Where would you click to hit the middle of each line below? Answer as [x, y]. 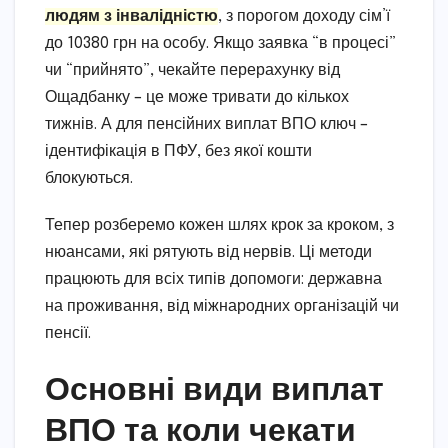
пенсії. [68, 334]
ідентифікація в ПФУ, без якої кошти [178, 152]
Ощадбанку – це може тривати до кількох [197, 98]
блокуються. [89, 179]
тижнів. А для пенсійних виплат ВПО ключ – [206, 125]
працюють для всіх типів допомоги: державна [213, 280]
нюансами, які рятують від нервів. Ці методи [208, 253]
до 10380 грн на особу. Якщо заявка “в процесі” [220, 44]
